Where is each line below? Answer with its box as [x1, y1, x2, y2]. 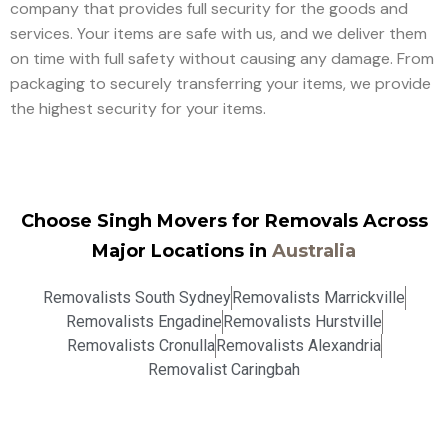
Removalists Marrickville [231, 288, 405, 308]
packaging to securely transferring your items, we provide [10, 73, 431, 95]
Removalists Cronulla [66, 336, 215, 356]
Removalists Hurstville [222, 312, 382, 332]
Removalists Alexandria [215, 336, 381, 356]
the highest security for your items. [10, 98, 270, 120]
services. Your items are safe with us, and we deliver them [10, 23, 427, 45]
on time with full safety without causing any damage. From [10, 48, 434, 70]
